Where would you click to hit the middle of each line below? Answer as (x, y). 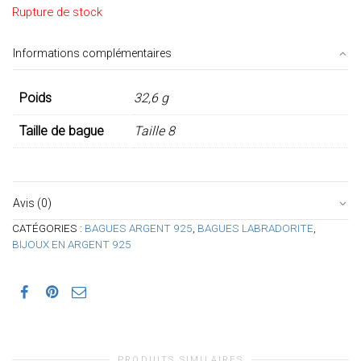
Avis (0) (32, 203)
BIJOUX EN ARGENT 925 (72, 245)
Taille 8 (154, 131)
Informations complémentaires (92, 54)
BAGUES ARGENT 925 (139, 228)
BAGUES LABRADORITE (255, 228)
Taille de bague (62, 131)
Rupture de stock (57, 12)
